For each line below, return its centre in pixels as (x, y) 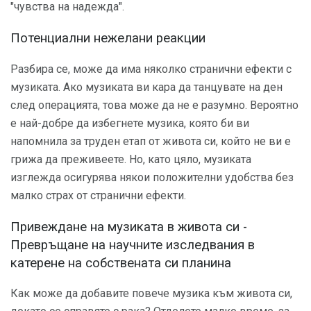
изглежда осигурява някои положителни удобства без (152, 177)
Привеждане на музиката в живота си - (129, 227)
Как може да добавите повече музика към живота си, (151, 294)
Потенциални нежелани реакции (108, 39)
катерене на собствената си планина (121, 263)
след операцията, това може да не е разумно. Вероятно (154, 105)
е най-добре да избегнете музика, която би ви (130, 123)
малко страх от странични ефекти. (98, 195)
